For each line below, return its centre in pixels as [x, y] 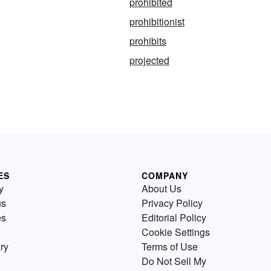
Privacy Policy [172, 203]
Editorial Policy [174, 217]
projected [149, 60]
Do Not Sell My [174, 261]
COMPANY [165, 175]
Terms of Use [170, 247]
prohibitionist [157, 21]
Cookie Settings [176, 232]
